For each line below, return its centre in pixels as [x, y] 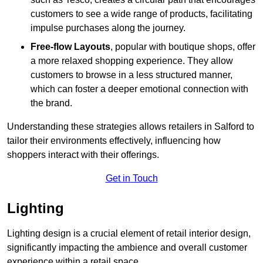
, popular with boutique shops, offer [183, 47]
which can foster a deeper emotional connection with [139, 89]
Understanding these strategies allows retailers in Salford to [131, 127]
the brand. [51, 103]
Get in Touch [131, 178]
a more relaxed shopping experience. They [119, 61]
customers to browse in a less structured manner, [131, 75]
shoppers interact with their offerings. [83, 155]
